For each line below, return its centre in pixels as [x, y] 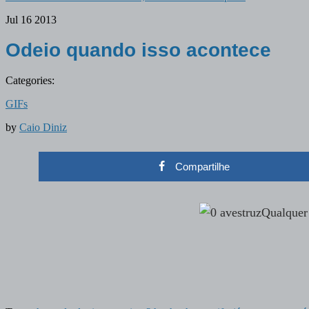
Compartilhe [202, 166]
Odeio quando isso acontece [138, 50]
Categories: [30, 80]
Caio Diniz [43, 127]
